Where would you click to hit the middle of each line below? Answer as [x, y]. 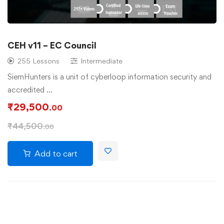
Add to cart [56, 153]
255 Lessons [38, 60]
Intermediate [101, 60]
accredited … [30, 89]
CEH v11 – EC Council [52, 45]
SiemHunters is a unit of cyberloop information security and [109, 76]
